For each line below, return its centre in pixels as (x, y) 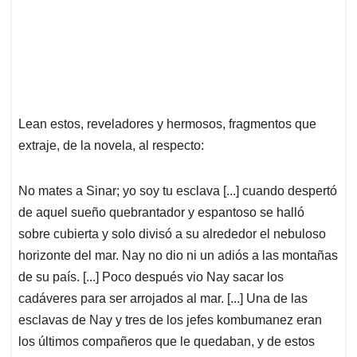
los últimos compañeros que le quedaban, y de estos (167, 342)
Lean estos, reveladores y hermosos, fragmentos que (167, 124)
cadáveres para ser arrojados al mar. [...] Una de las (163, 299)
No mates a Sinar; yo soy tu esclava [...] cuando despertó (178, 191)
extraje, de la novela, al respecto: (111, 146)
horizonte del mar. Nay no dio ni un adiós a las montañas (178, 256)
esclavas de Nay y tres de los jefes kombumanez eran (170, 320)
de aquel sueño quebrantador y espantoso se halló (161, 213)
